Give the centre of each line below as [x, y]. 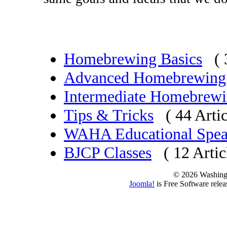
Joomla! [142, 184]
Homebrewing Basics [133, 59]
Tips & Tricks [109, 115]
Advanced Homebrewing [145, 77]
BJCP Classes [108, 152]
